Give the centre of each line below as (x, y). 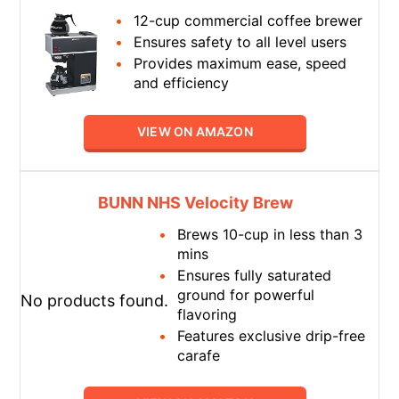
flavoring (208, 314)
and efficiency (182, 83)
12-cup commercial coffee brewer (248, 21)
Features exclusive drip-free (272, 335)
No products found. (95, 301)
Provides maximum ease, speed (240, 64)
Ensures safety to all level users (240, 42)
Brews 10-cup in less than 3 (270, 234)
